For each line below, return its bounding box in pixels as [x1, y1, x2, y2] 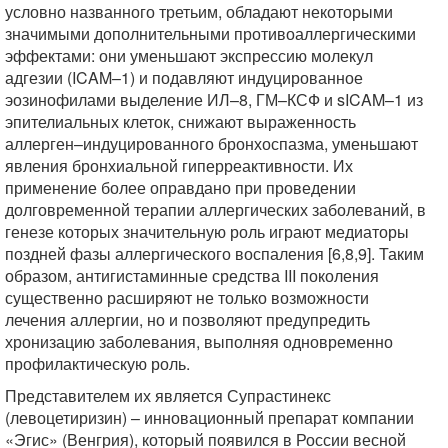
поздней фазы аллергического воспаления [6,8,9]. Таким [5, 242, 424, 265]
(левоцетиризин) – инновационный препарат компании [5, 406, 414, 429]
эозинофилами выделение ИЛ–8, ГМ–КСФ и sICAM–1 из [5, 88, 423, 111]
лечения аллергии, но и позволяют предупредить [5, 308, 370, 331]
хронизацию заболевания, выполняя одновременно [5, 330, 393, 353]
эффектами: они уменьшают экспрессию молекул [5, 44, 373, 67]
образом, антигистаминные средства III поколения [5, 264, 379, 287]
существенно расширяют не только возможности [5, 286, 369, 309]
